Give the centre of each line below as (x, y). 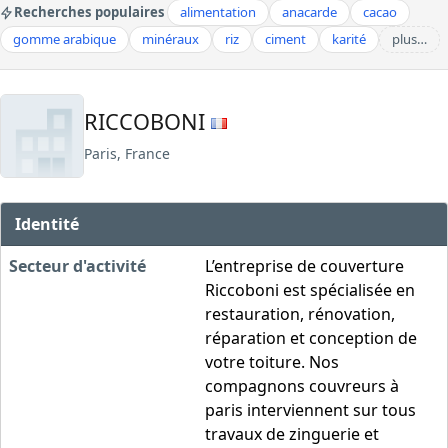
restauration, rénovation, (300, 313)
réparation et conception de (311, 337)
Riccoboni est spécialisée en (310, 289)
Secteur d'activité (77, 265)
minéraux (170, 39)
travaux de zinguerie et (292, 433)
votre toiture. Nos (272, 361)
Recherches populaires (89, 12)
